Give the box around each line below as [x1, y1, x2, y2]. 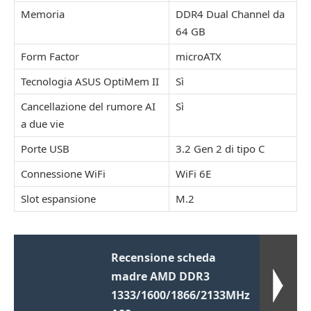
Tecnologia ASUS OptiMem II [21, 74, 159, 88]
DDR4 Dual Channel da [176, 6, 285, 21]
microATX [176, 49, 221, 63]
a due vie [21, 116, 64, 131]
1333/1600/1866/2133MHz [111, 287, 251, 303]
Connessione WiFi [21, 166, 106, 180]
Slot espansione [21, 191, 96, 205]
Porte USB [21, 141, 69, 155]
